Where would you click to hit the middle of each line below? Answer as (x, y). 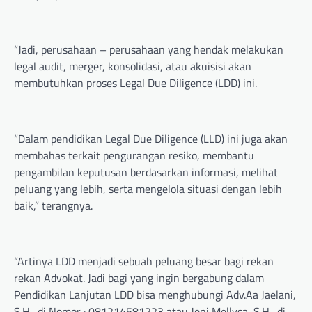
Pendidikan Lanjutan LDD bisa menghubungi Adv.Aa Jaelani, (155, 295)
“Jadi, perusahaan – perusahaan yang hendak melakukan (149, 50)
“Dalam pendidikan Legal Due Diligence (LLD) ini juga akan (151, 139)
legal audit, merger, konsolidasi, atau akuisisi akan (133, 67)
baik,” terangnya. (53, 206)
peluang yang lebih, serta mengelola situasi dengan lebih (148, 189)
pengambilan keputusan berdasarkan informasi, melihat (146, 172)
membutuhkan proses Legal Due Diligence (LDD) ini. (135, 83)
